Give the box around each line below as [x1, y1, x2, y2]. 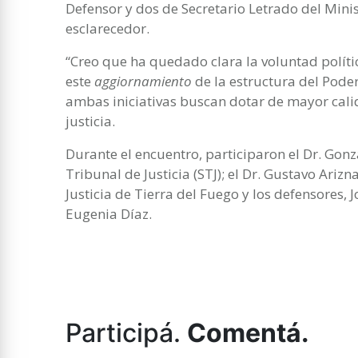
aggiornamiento [94, 71, 195, 90]
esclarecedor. [66, 18, 149, 38]
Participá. [66, 317, 187, 348]
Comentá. [187, 317, 309, 348]
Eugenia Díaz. [66, 204, 152, 223]
